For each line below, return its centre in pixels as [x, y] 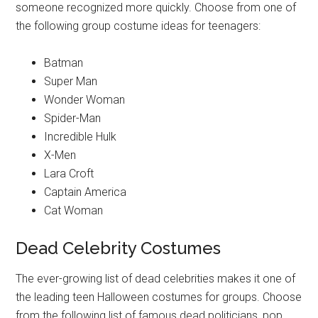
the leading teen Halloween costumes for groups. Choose [159, 297]
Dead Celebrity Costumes [119, 248]
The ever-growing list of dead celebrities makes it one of [156, 279]
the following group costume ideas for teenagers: [138, 26]
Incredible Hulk [81, 137]
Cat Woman [74, 211]
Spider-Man [73, 119]
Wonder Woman [85, 100]
